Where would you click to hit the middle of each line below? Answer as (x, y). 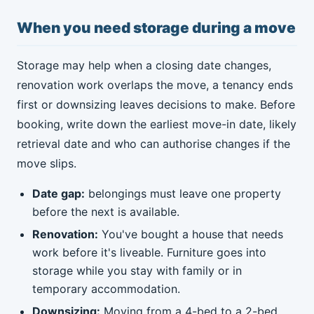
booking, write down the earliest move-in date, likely (157, 124)
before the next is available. (106, 211)
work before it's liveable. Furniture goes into (150, 252)
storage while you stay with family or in (137, 270)
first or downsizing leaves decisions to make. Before (156, 104)
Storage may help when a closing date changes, (144, 65)
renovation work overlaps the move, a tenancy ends (155, 84)
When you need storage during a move (156, 28)
